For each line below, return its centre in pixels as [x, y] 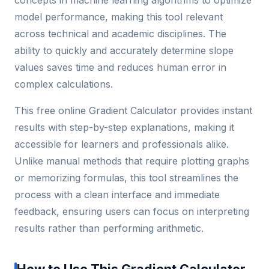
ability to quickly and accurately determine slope [124, 50]
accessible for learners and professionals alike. [122, 144]
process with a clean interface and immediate [117, 194]
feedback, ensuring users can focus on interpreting [132, 211]
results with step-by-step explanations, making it [124, 127]
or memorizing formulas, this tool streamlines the [126, 177]
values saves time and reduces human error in [120, 67]
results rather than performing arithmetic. [109, 228]
